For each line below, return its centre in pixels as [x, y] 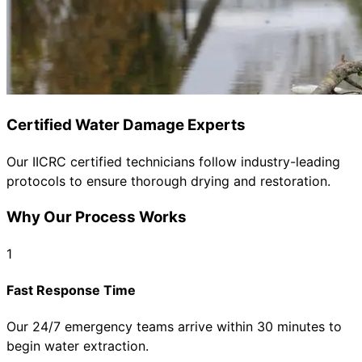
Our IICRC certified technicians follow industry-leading [173, 162]
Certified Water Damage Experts [126, 125]
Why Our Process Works [97, 217]
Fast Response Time [71, 290]
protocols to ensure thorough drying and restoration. [168, 181]
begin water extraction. [78, 346]
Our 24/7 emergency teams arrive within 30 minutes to [174, 327]
